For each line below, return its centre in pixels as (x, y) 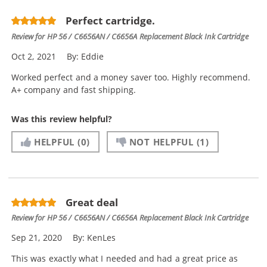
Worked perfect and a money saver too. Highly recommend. (131, 77)
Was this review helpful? (62, 119)
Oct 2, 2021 (34, 56)
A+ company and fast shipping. (74, 89)
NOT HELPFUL (161, 142)
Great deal (92, 202)
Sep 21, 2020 (37, 238)
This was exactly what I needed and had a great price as (125, 259)
